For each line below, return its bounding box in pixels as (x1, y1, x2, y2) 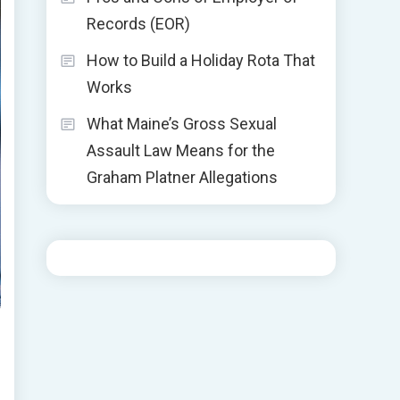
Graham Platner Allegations (87, 168, 278, 187)
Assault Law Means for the (87, 141, 275, 160)
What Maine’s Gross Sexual (87, 114, 277, 133)
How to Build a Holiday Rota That (87, 51, 315, 70)
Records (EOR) (87, 14, 190, 33)
